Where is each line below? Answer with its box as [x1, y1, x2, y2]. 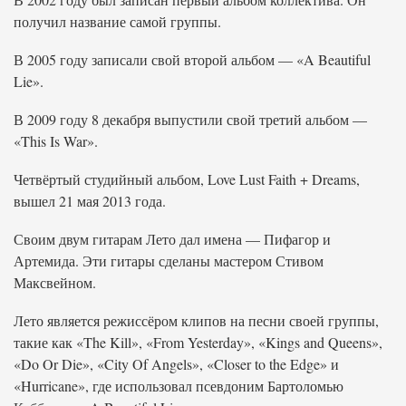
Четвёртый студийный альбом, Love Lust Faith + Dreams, [14, 169, 360, 188]
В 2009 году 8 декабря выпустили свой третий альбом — [14, 110, 367, 129]
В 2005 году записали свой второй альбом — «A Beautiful [14, 50, 371, 69]
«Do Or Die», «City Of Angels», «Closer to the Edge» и [14, 354, 339, 373]
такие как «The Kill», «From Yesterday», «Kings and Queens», [14, 333, 382, 352]
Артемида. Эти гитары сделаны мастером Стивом [14, 251, 324, 270]
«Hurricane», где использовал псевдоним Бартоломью [14, 376, 343, 395]
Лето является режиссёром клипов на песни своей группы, [14, 311, 379, 330]
